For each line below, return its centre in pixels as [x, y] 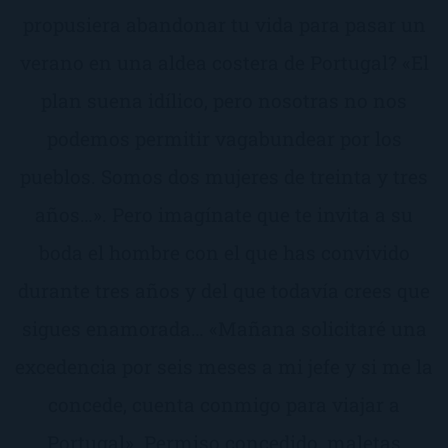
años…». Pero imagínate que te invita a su [224, 214]
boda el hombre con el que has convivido [224, 252]
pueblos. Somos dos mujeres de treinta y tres [224, 176]
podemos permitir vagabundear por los [224, 138]
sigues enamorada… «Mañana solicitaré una [224, 328]
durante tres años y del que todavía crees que [224, 290]
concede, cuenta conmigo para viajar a [224, 404]
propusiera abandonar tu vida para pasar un [224, 24]
